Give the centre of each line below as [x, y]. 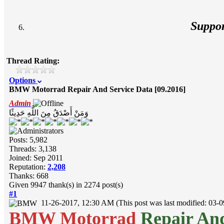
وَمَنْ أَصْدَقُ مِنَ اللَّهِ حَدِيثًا [49, 112]
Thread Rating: [33, 60]
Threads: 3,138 [33, 148]
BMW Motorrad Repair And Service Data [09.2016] [97, 89]
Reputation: [28, 166]
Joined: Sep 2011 [36, 157]
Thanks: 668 [29, 175]
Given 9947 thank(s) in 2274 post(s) [66, 184]
